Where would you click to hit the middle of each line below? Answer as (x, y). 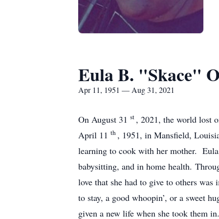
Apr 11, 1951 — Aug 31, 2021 (126, 90)
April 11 (94, 135)
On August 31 (104, 119)
